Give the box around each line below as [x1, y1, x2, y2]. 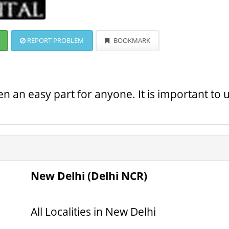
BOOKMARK [112, 36, 150, 45]
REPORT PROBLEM [26, 36, 84, 45]
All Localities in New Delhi [30, 204, 156, 219]
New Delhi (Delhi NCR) [30, 169, 147, 183]
